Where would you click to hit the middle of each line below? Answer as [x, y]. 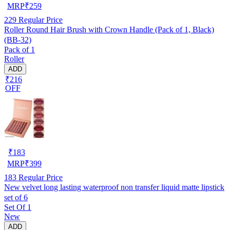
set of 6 [16, 197]
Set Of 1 [18, 207]
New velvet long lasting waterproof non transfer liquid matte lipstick [114, 187]
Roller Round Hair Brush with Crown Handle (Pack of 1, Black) [109, 29]
